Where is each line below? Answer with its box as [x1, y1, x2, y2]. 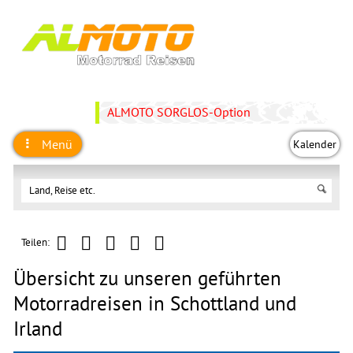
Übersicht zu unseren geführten [13, 266, 281, 291]
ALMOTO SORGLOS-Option [107, 104, 251, 120]
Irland [13, 316, 62, 341]
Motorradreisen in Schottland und [13, 291, 296, 316]
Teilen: [21, 236, 50, 250]
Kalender [293, 137, 336, 151]
